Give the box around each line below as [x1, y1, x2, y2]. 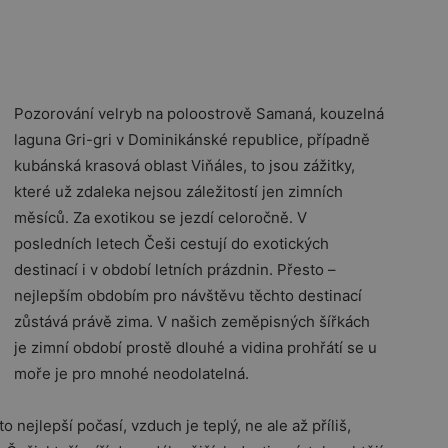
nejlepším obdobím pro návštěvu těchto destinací [14, 286, 362, 305]
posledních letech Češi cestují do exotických [14, 234, 329, 253]
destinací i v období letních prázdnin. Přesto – [14, 260, 336, 279]
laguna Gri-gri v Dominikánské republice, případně [14, 130, 370, 149]
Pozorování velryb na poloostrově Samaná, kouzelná [14, 104, 384, 123]
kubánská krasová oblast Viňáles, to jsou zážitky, [14, 156, 355, 175]
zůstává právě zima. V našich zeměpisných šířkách [14, 312, 370, 331]
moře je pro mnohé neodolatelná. [14, 364, 249, 383]
